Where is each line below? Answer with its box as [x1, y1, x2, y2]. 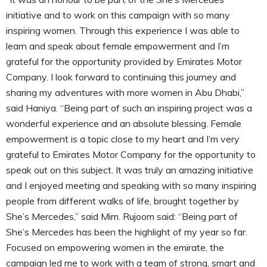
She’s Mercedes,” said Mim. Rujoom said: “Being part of [6, 210, 238, 223]
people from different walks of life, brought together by [6, 195, 239, 207]
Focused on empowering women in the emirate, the [6, 241, 224, 254]
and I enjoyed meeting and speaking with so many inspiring [6, 179, 256, 192]
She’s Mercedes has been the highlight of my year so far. [6, 226, 247, 238]
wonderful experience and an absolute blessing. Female [6, 117, 241, 130]
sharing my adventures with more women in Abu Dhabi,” [6, 86, 244, 99]
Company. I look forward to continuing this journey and [6, 71, 236, 83]
